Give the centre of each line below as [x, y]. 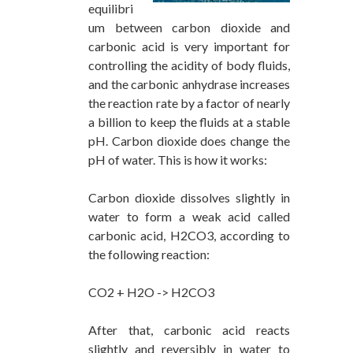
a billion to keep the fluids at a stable [189, 122]
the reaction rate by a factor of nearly [189, 103]
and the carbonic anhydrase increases [189, 84]
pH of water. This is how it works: [178, 160]
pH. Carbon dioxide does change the [189, 141]
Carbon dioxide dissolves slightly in [189, 198]
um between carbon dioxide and [189, 28]
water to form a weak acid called [189, 217]
